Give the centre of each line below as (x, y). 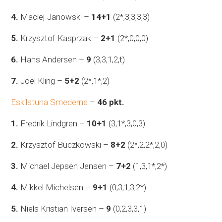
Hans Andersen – (53, 60)
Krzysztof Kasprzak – (60, 38)
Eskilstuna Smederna (50, 102)
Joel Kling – (42, 81)
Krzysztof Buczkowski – (65, 145)
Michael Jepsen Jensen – (67, 166)
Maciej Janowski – (55, 17)
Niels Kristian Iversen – (62, 209)
